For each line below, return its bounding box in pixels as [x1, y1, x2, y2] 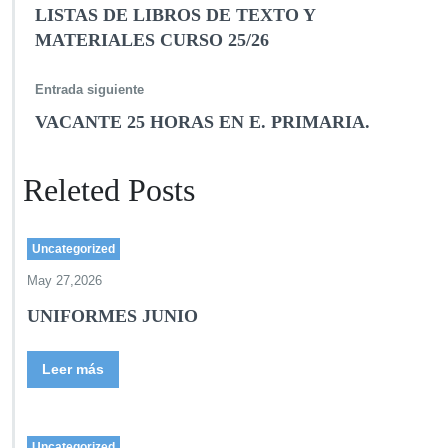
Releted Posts [23, 172, 195, 208]
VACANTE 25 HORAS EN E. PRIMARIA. [35, 112, 370, 132]
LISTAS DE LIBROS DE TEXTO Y [35, 5, 315, 25]
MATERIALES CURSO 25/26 [35, 30, 269, 50]
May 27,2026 [27, 273, 102, 288]
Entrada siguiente [35, 82, 144, 97]
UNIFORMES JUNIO [27, 306, 198, 326]
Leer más [42, 361, 104, 377]
